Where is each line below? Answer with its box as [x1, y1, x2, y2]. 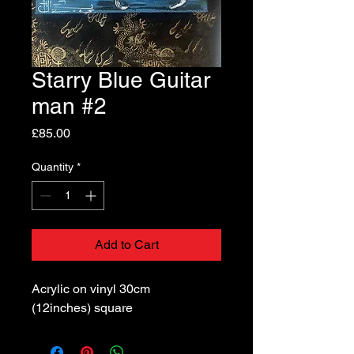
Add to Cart [94, 237, 159, 253]
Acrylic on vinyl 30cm [32, 281, 150, 297]
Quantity [32, 160, 73, 174]
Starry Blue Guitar [32, 67, 210, 93]
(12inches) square [32, 300, 133, 316]
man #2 [32, 93, 107, 119]
